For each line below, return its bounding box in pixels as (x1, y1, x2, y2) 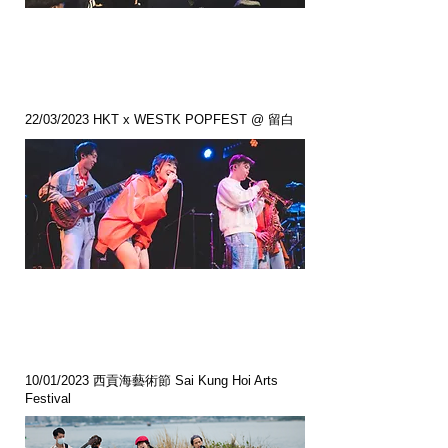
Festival (25, 391, 71, 406)
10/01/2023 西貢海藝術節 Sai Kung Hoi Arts (25, 373, 278, 388)
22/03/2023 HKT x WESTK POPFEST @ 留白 (25, 112, 294, 127)
